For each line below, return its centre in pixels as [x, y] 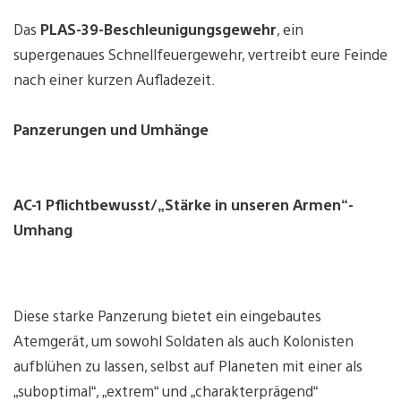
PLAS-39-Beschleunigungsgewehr [158, 29]
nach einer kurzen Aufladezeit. [115, 79]
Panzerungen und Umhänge [111, 129]
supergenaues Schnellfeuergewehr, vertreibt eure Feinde [200, 54]
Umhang [43, 229]
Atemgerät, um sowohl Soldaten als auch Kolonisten [183, 340]
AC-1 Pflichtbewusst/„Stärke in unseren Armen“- [183, 204]
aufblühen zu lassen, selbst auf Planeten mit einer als [188, 365]
